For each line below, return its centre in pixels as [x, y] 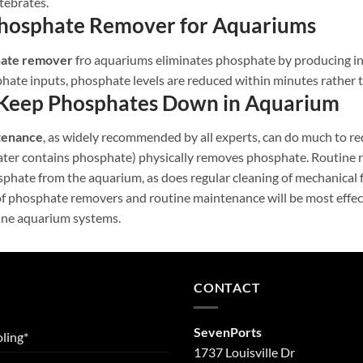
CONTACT [227, 288]
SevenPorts [228, 331]
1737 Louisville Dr [244, 352]
